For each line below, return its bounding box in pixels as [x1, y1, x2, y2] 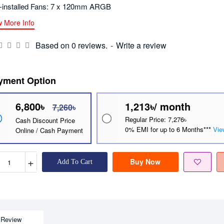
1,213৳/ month [124, 99, 190, 114]
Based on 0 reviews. [35, 39, 107, 51]
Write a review [115, 39, 166, 51]
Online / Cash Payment [15, 125, 83, 135]
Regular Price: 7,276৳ [124, 114, 186, 124]
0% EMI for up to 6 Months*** [124, 124, 213, 134]
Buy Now [130, 156, 161, 167]
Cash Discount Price [15, 115, 75, 125]
